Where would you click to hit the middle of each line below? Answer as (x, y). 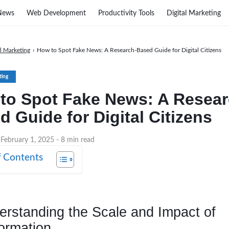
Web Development (56, 13)
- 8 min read (75, 140)
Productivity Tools (126, 13)
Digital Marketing (194, 13)
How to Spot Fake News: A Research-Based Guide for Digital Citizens (129, 50)
